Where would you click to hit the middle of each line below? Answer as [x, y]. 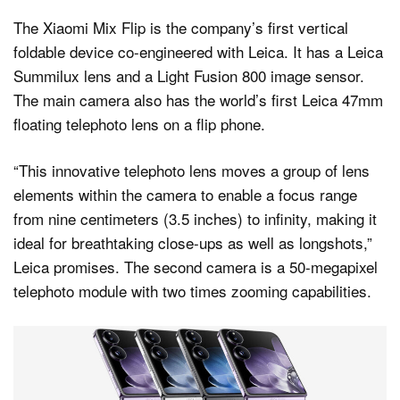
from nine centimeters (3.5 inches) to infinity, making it [195, 219]
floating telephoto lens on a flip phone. [139, 123]
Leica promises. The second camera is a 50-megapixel [196, 267]
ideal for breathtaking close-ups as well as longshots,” [193, 243]
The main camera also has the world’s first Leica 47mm [198, 99]
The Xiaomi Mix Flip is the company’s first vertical [181, 27]
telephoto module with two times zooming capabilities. [192, 291]
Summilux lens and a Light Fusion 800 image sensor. [189, 75]
